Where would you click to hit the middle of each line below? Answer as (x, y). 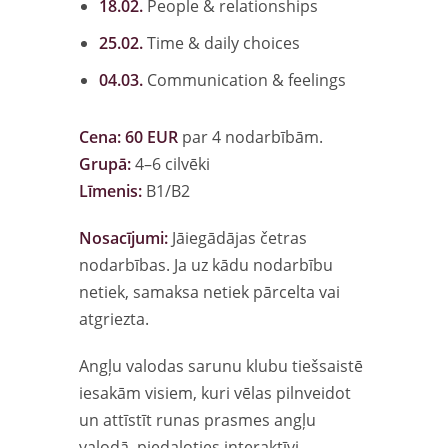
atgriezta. (114, 318)
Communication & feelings (244, 79)
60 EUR (151, 136)
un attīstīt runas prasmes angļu (197, 419)
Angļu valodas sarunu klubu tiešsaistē (221, 365)
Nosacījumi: (123, 237)
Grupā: (105, 163)
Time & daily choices (221, 42)
